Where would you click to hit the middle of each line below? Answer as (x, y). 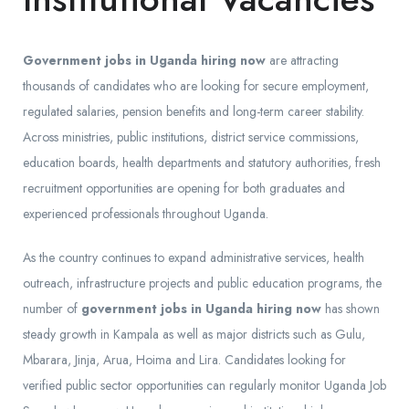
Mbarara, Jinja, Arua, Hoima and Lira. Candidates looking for (184, 360)
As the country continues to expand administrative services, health (194, 258)
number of (52, 309)
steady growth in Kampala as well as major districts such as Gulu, (194, 335)
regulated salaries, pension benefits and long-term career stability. (194, 112)
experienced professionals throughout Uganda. (146, 214)
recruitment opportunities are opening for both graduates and (184, 189)
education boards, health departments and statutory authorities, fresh (202, 163)
